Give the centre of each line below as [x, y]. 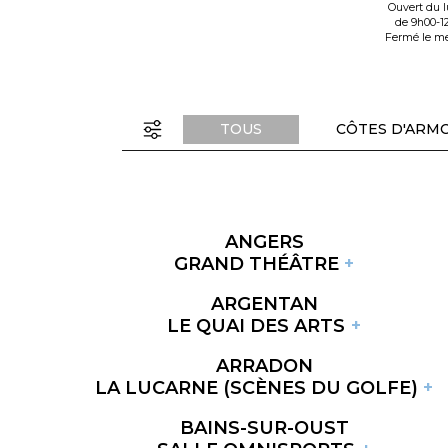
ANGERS [264, 241]
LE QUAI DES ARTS [256, 325]
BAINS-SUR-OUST [264, 427]
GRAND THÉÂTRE [256, 263]
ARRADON [264, 365]
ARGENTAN [264, 303]
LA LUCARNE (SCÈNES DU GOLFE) [256, 387]
